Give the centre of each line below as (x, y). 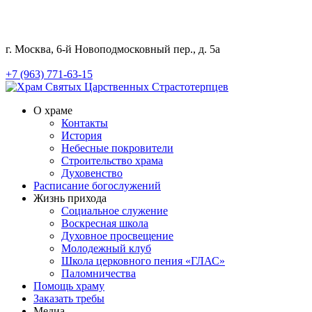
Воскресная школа (105, 223)
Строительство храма (112, 161)
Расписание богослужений (97, 186)
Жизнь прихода (70, 198)
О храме (53, 110)
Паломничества (99, 273)
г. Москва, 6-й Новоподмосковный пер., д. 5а (113, 49)
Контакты (85, 123)
